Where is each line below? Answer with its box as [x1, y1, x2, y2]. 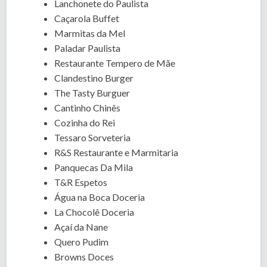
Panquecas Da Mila [54, 162, 133, 173]
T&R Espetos [54, 176, 108, 188]
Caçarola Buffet [54, 13, 120, 24]
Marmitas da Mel [54, 27, 126, 39]
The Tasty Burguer [54, 87, 131, 98]
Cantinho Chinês [54, 102, 121, 113]
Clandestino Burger [54, 72, 134, 83]
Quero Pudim [54, 236, 109, 247]
